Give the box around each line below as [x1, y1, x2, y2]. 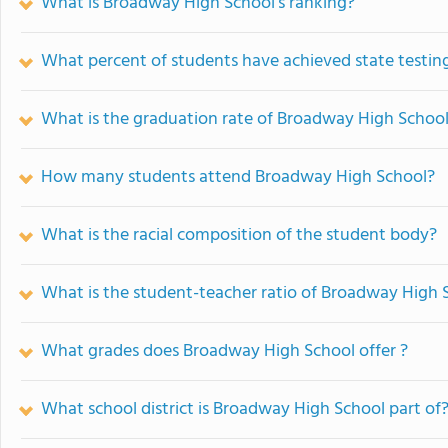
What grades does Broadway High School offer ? [41, 337, 408, 366]
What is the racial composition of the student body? [41, 221, 437, 250]
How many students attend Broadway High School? [41, 163, 435, 192]
